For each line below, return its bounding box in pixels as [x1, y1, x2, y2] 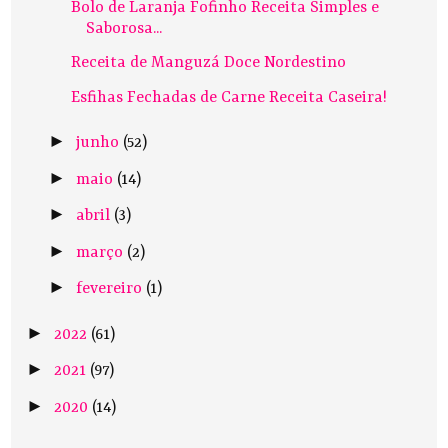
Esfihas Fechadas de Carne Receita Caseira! [71, 88, 388, 107]
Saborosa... [86, 19, 163, 38]
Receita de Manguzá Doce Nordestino [71, 54, 347, 73]
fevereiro [75, 280, 146, 299]
